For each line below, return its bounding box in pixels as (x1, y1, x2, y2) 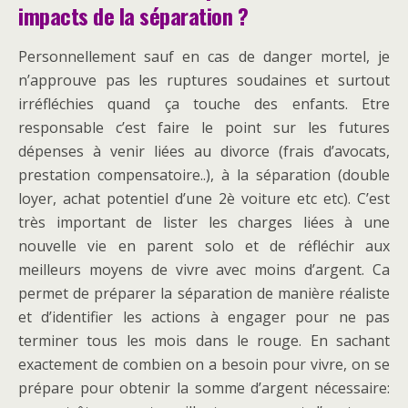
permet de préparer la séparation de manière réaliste (18, 283, 390, 304)
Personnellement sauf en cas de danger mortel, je (18, 46, 390, 67)
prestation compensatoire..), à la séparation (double (18, 165, 390, 186)
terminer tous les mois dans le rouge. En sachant (18, 331, 390, 352)
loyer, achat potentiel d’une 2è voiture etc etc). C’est (18, 189, 390, 209)
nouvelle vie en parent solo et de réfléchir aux (18, 236, 390, 257)
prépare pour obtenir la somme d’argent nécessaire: (18, 378, 390, 399)
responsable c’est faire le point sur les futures (18, 117, 390, 138)
